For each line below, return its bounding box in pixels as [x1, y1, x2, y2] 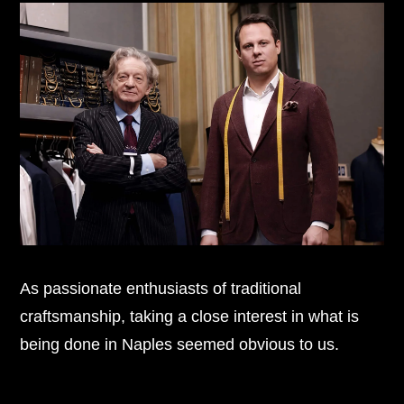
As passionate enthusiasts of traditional [20, 278, 302, 298]
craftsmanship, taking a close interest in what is [20, 306, 360, 326]
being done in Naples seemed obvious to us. [20, 334, 340, 353]
